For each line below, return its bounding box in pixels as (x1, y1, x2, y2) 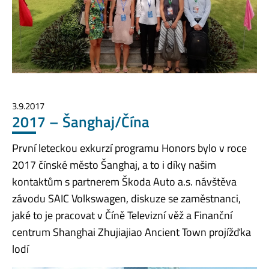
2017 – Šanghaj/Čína (12, 110, 150, 134)
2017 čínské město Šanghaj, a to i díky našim (12, 156, 216, 173)
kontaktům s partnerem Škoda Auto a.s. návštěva (12, 173, 237, 190)
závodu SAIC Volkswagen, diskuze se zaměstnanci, (12, 190, 241, 207)
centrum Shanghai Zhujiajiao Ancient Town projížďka (12, 223, 251, 240)
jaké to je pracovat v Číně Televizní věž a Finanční (12, 207, 232, 223)
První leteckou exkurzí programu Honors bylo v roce (12, 139, 247, 156)
